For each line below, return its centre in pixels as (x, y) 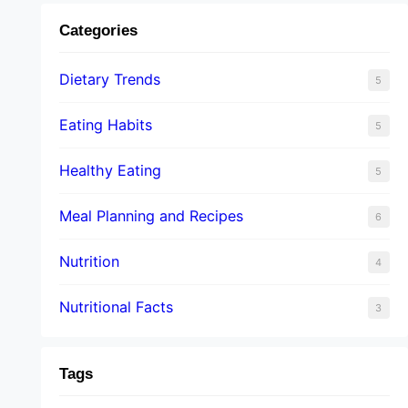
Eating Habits (105, 124)
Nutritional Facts (116, 306)
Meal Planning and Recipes (151, 215)
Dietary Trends (109, 79)
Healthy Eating (110, 170)
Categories (98, 30)
